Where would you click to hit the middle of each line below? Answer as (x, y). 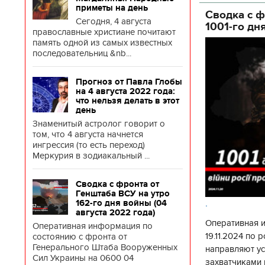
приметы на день (112, 8)
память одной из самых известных (102, 43)
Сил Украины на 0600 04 (83, 258)
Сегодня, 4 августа (114, 21)
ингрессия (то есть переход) (89, 145)
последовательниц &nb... (82, 53)
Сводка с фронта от (117, 184)
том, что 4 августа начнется (88, 134)
